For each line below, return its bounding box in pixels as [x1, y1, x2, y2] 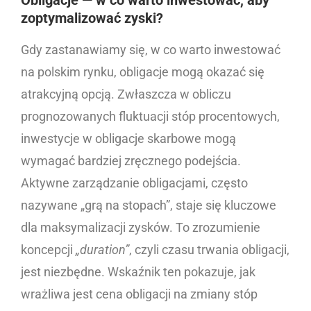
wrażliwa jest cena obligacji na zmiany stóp [21, 287, 258, 302]
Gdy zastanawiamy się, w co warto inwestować [21, 42, 280, 58]
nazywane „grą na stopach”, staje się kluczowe [21, 198, 276, 213]
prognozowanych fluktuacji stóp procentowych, [21, 109, 280, 124]
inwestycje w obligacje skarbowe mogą [21, 131, 236, 146]
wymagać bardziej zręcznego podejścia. [21, 153, 241, 169]
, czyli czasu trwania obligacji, [129, 242, 289, 258]
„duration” [76, 242, 129, 258]
